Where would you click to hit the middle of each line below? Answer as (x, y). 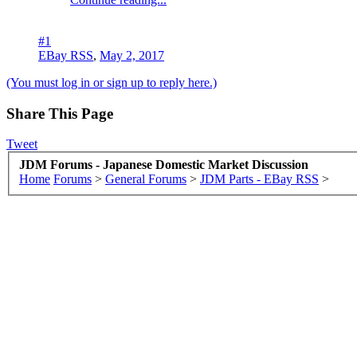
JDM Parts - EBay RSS (259, 178)
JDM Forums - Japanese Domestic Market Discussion (164, 164)
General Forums (146, 178)
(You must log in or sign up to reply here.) (112, 82)
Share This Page (60, 113)
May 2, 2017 (132, 55)
